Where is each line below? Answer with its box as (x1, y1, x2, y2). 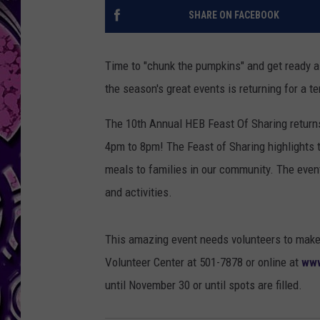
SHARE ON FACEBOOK (188, 9, 279, 21)
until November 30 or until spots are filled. (105, 278, 302, 293)
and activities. (105, 185, 172, 200)
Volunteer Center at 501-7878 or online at (105, 255, 301, 270)
